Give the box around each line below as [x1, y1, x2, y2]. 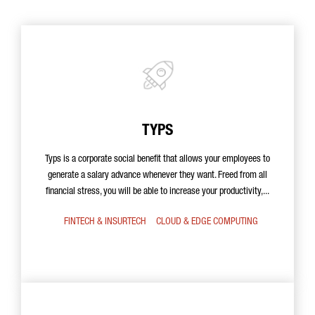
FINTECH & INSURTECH [64, 217, 146, 227]
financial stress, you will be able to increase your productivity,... [46, 187, 269, 197]
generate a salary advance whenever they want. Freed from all [48, 171, 267, 181]
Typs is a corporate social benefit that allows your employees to [45, 155, 270, 165]
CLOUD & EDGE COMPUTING [156, 217, 258, 227]
